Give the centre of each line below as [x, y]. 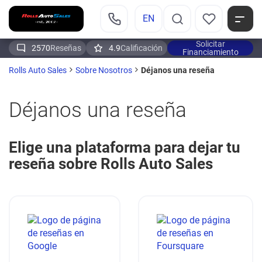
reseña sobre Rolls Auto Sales [111, 164]
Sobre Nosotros [104, 70]
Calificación [142, 48]
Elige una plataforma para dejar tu [125, 148]
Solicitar [210, 44]
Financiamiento [210, 52]
